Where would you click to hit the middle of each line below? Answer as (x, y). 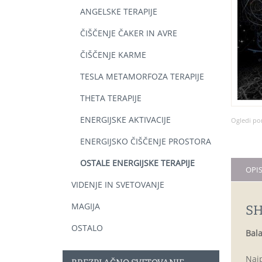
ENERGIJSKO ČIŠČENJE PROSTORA (146, 141)
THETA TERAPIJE (111, 98)
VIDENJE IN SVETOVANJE (118, 185)
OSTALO (87, 228)
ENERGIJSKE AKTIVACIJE (125, 120)
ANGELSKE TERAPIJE (119, 11)
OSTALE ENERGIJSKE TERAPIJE (137, 163)
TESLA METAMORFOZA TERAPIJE (142, 76)
